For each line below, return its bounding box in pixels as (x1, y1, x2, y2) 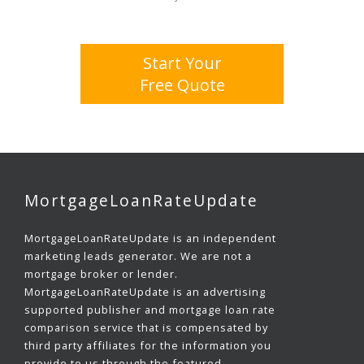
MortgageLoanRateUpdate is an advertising (24, 284, 266, 299)
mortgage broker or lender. (24, 266, 178, 281)
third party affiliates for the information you (24, 338, 271, 353)
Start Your (142, 52, 222, 74)
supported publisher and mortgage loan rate (24, 302, 275, 317)
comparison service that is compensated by (24, 320, 268, 335)
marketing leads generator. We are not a (24, 249, 252, 263)
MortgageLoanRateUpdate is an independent (24, 231, 276, 245)
